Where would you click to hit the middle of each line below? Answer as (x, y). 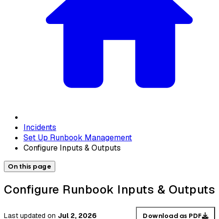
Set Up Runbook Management (78, 137)
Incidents (40, 127)
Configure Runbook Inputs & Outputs (109, 189)
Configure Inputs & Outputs (72, 148)
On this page (30, 166)
